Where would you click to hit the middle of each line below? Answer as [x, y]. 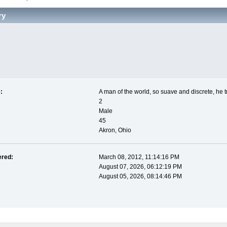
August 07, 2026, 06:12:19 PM [140, 167]
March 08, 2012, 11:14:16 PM [139, 157]
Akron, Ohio [115, 130]
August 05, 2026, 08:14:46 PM [140, 177]
